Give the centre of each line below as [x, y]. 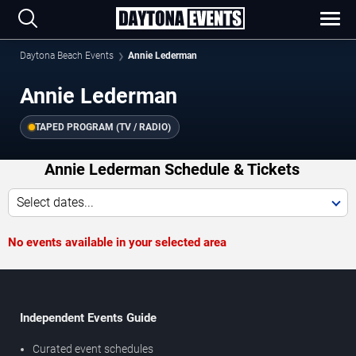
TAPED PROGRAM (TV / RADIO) [103, 128]
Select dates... [55, 203]
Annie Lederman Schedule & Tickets [172, 170]
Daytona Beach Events [67, 56]
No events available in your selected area [117, 243]
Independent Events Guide [88, 318]
